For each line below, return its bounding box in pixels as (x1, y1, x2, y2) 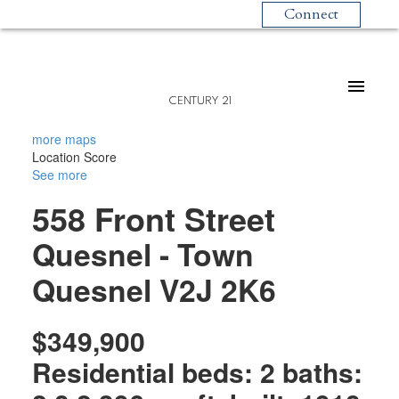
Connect (283, 4, 338, 25)
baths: (281, 352, 362, 391)
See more (31, 165, 87, 183)
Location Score (31, 147, 117, 166)
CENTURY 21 (167, 95, 232, 107)
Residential (31, 352, 175, 391)
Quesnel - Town (31, 232, 254, 275)
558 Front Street (31, 194, 275, 241)
